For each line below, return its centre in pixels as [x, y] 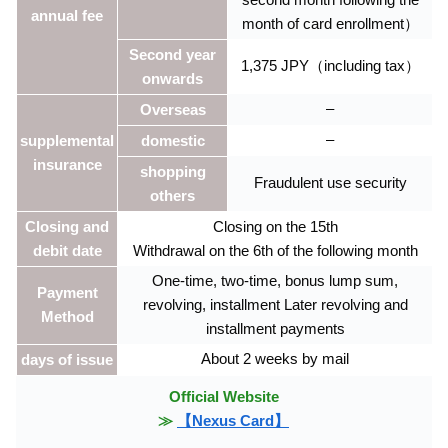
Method [67, 317]
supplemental [67, 141]
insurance [67, 165]
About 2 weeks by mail [275, 359]
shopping [172, 172]
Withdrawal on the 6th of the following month [275, 251]
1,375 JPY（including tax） [330, 66]
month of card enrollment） [330, 24]
